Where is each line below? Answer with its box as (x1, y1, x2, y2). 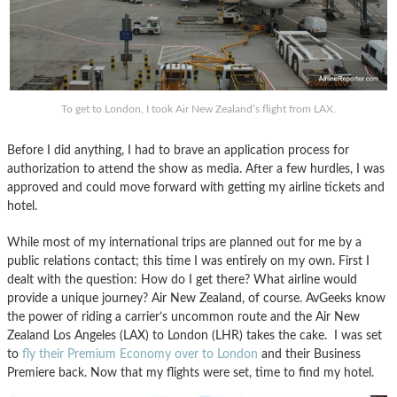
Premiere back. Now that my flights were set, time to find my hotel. (7, 366, 374, 380)
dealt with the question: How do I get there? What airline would (7, 273, 357, 287)
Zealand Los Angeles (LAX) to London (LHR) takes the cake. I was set (7, 329, 382, 343)
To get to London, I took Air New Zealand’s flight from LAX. (61, 104, 336, 115)
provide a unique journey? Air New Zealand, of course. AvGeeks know (7, 292, 385, 306)
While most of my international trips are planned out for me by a (7, 236, 362, 250)
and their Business (258, 347, 361, 362)
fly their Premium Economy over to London (22, 347, 258, 362)
